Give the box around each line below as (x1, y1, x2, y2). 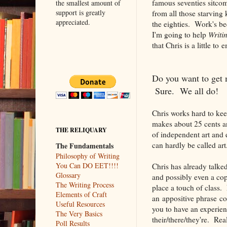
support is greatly (55, 7, 105, 17)
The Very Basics (55, 208, 102, 218)
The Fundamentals (55, 140, 113, 151)
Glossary (55, 170, 81, 180)
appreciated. (55, 17, 90, 27)
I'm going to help (152, 29, 208, 40)
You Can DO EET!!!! (55, 160, 119, 170)
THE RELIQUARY (55, 125, 107, 134)
